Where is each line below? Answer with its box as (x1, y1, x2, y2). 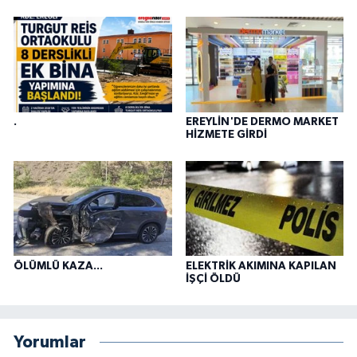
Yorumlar (14, 334, 86, 351)
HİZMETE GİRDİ (185, 128, 267, 140)
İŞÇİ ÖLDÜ (185, 273, 241, 284)
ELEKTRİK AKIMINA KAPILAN (185, 260, 336, 272)
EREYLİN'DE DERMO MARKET (185, 116, 339, 127)
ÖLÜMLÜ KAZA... (14, 260, 103, 272)
